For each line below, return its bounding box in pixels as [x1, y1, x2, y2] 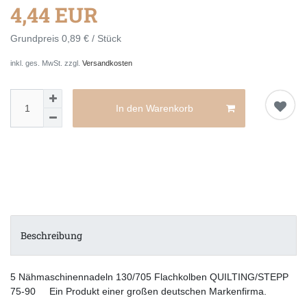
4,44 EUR [10, 1, 98, 29]
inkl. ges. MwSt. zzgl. [10, 59, 82, 68]
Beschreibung [21, 229, 82, 243]
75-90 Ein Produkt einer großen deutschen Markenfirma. [10, 286, 267, 297]
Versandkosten [82, 59, 132, 68]
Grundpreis [10, 33, 62, 45]
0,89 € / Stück [62, 33, 121, 45]
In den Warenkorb [116, 102, 194, 114]
